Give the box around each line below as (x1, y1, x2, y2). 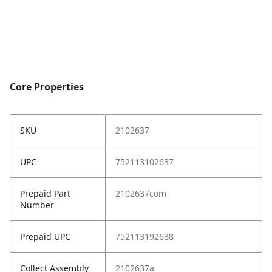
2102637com (115, 188, 166, 200)
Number (20, 199, 54, 211)
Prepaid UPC (20, 231, 70, 243)
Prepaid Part (20, 188, 70, 200)
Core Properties (10, 80, 84, 94)
